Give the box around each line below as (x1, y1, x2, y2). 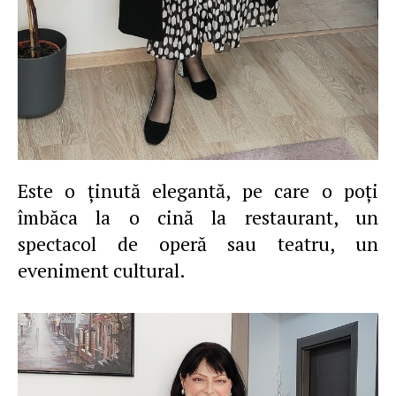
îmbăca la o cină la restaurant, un (18, 204, 378, 230)
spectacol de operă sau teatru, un (18, 231, 378, 256)
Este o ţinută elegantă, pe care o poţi (18, 178, 378, 203)
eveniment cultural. (18, 257, 186, 283)
